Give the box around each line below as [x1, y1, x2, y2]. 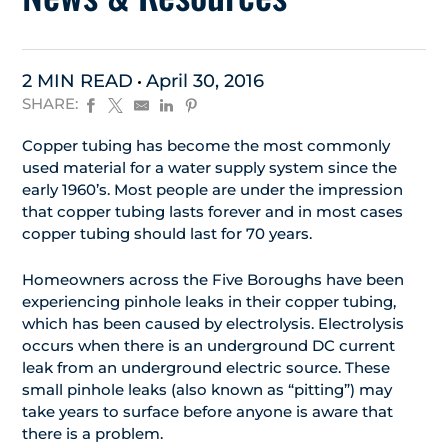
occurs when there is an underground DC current [22, 336, 395, 356]
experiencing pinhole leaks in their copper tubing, [22, 292, 396, 312]
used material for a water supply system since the [22, 158, 397, 178]
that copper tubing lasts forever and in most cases [22, 202, 403, 222]
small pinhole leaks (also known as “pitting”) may [22, 380, 392, 400]
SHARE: [22, 93, 78, 113]
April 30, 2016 [146, 70, 264, 92]
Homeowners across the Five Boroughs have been [22, 270, 404, 290]
